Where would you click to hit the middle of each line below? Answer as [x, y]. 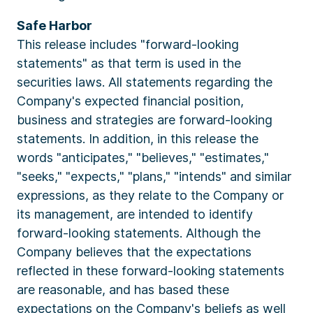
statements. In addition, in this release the [138, 139]
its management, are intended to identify [135, 214]
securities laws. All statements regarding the [145, 82]
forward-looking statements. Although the [139, 233]
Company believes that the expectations [134, 252]
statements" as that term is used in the [129, 63]
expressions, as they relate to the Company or [150, 195]
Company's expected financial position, [130, 101]
